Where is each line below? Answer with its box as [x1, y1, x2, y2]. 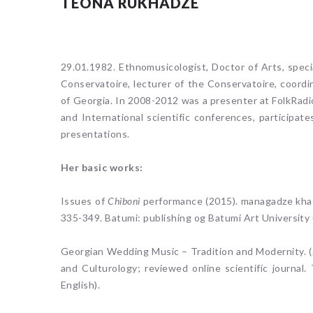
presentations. [61, 127, 130, 140]
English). [61, 278, 101, 291]
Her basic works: [61, 161, 143, 173]
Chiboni [108, 194, 143, 207]
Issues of [61, 194, 108, 207]
